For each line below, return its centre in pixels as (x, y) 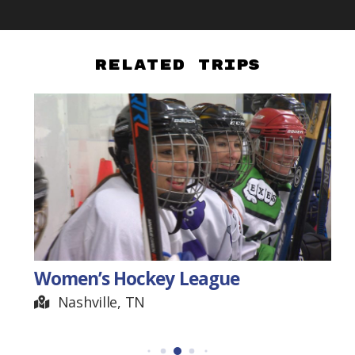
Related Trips (177, 66)
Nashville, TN (101, 302)
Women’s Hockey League (136, 279)
